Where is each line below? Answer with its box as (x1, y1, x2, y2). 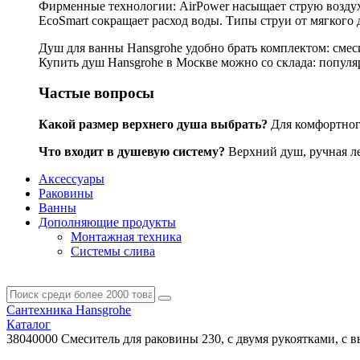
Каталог (6, 317, 51, 331)
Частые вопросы (39, 84, 154, 102)
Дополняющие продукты (39, 215, 176, 229)
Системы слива (71, 243, 155, 258)
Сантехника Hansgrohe (6, 302, 131, 317)
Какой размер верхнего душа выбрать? (39, 117, 268, 131)
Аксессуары (39, 171, 104, 186)
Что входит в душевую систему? (39, 144, 225, 158)
